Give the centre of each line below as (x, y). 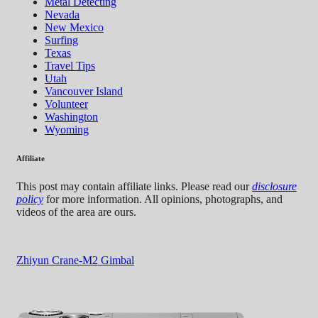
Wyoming (67, 129)
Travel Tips (70, 65)
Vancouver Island (84, 91)
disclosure (274, 186)
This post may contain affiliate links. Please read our (134, 186)
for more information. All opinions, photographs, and (163, 199)
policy (30, 199)
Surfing (61, 40)
